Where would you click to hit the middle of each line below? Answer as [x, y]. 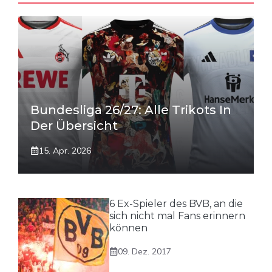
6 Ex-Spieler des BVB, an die [176, 203]
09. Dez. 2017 [144, 251]
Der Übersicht [74, 125]
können [128, 228]
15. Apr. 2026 [65, 150]
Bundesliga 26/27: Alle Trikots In [131, 110]
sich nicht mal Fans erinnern [177, 216]
